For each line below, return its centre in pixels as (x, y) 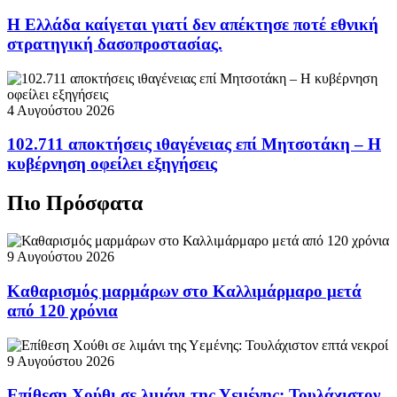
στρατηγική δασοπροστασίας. (115, 44)
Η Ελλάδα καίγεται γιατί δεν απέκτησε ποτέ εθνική (193, 25)
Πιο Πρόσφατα (75, 203)
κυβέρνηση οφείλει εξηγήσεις (112, 164)
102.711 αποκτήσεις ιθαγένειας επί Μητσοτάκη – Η (194, 144)
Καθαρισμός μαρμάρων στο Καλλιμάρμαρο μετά (184, 291)
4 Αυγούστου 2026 (61, 110)
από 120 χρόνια (62, 311)
